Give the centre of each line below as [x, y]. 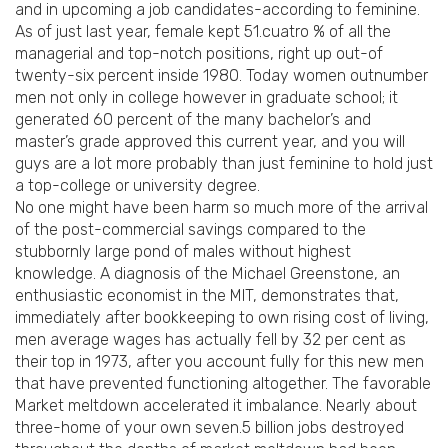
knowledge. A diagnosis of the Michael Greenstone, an [207, 274]
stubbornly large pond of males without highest [183, 252]
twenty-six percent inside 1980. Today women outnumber [221, 76]
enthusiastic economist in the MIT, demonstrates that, [207, 296]
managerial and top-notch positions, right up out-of [199, 54]
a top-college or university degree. [137, 186]
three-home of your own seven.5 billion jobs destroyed [209, 428]
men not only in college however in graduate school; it [206, 98]
